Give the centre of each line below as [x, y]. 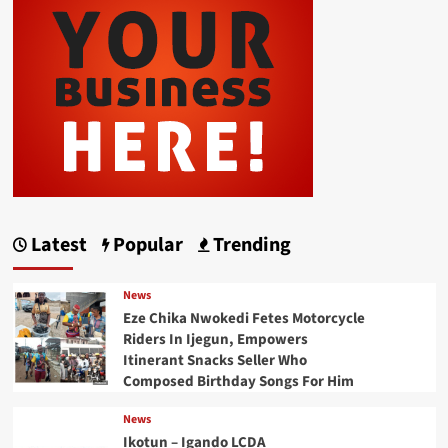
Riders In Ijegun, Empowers [215, 340]
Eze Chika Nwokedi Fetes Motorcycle [243, 319]
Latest [56, 245]
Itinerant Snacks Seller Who [214, 361]
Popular [145, 245]
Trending [249, 245]
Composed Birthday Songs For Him [238, 382]
